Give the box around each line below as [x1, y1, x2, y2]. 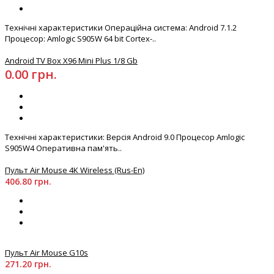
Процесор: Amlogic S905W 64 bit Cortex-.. [5, 33, 156, 45]
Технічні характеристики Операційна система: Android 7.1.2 [5, 22, 237, 34]
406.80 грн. [5, 176, 51, 188]
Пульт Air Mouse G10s [5, 247, 88, 259]
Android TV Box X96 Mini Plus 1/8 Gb [5, 55, 138, 67]
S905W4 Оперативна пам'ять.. [5, 143, 122, 154]
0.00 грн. [5, 66, 57, 83]
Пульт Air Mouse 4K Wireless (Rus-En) [5, 165, 144, 176]
